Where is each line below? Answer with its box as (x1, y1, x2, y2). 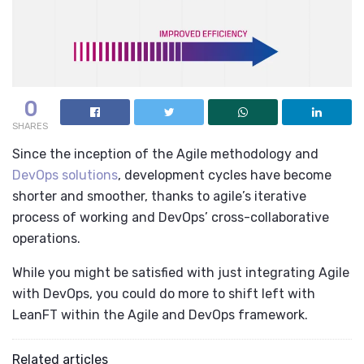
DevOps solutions (12, 167, 118, 184)
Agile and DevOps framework (124, 307, 305, 323)
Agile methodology (176, 146, 292, 162)
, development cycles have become (118, 167, 331, 184)
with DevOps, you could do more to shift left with (12, 286, 315, 302)
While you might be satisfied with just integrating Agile (12, 265, 349, 281)
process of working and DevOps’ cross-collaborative (12, 210, 329, 226)
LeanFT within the (12, 307, 124, 323)
